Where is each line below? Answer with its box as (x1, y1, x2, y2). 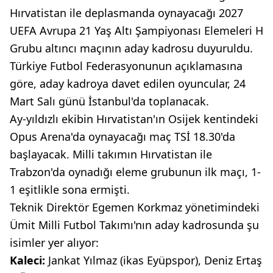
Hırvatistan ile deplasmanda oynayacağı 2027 (10, 5, 243, 20)
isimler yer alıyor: (10, 235, 99, 250)
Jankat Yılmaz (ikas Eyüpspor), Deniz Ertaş (48, 253, 262, 268)
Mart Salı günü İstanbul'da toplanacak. (10, 94, 209, 108)
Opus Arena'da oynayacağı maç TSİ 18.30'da (10, 129, 235, 144)
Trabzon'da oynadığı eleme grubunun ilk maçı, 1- (10, 165, 261, 179)
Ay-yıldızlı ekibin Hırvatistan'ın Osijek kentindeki (10, 112, 258, 126)
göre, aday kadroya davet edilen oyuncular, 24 (10, 76, 246, 91)
